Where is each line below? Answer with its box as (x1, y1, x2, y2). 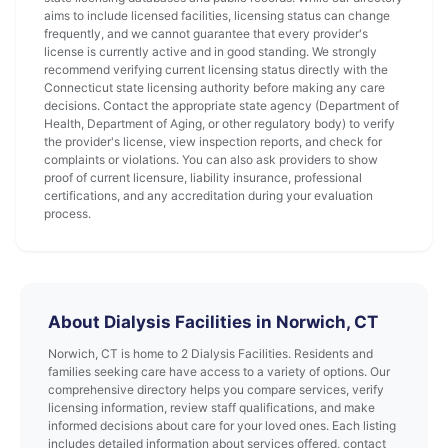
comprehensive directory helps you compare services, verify (48, 382, 384, 397)
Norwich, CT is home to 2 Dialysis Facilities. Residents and (48, 346, 373, 361)
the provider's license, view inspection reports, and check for (44, 134, 382, 149)
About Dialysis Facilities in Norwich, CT (48, 312, 378, 332)
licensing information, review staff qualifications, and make (48, 400, 375, 415)
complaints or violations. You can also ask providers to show (44, 152, 378, 167)
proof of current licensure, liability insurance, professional (44, 170, 362, 185)
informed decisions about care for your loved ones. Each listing (48, 418, 396, 433)
